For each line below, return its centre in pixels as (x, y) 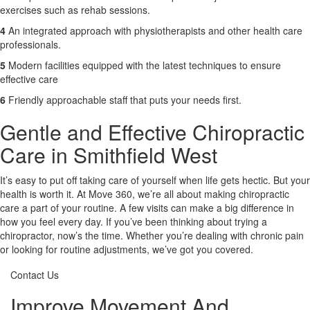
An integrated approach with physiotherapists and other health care (154, 30)
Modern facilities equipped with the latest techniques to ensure (145, 65)
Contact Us (35, 275)
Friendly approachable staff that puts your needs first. (125, 100)
